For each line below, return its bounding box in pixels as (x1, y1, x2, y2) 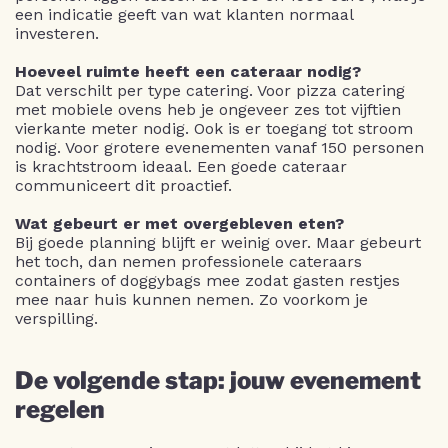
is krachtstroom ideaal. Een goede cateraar (15, 156, 347, 176)
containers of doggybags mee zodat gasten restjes (15, 270, 400, 290)
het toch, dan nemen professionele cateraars (15, 251, 362, 271)
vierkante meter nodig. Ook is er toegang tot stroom (15, 118, 413, 138)
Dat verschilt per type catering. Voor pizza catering (15, 80, 405, 100)
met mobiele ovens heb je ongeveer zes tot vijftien (15, 99, 401, 119)
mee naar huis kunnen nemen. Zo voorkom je (15, 289, 368, 309)
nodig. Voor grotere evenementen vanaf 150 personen (15, 137, 424, 157)
